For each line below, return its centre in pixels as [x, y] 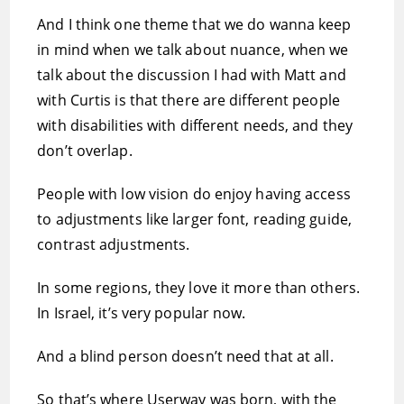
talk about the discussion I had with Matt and [192, 75]
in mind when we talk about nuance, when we [193, 50]
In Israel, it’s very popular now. [142, 313]
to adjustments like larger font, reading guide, [194, 219]
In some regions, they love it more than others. [198, 288]
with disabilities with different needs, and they [195, 125]
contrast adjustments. [114, 244]
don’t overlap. [85, 151]
